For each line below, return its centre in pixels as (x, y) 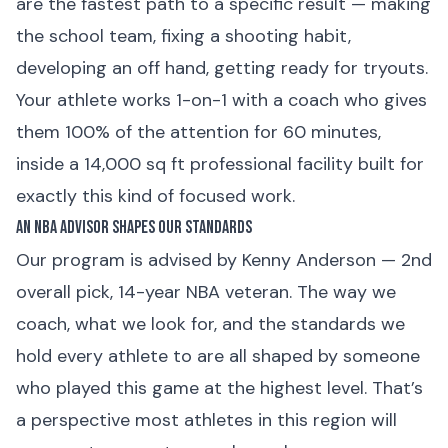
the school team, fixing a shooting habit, (183, 36)
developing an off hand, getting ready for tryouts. (222, 68)
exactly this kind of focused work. (155, 196)
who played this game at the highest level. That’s (219, 388)
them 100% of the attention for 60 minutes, (198, 132)
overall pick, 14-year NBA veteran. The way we (206, 292)
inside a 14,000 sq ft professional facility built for (220, 164)
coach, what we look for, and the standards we (210, 324)
